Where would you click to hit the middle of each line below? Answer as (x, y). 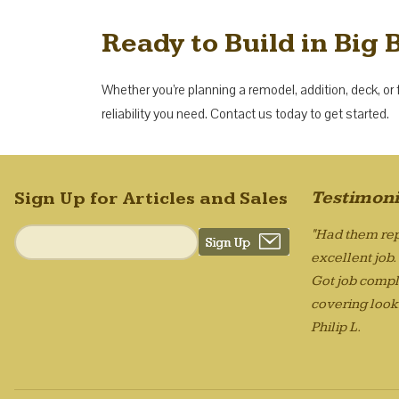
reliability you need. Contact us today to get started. (245, 114)
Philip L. (336, 327)
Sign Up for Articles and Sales (151, 198)
